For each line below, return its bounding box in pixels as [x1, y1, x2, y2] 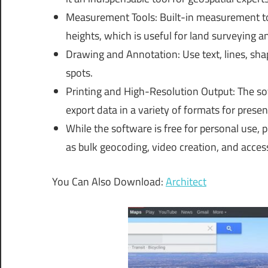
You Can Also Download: [52, 173, 166, 190]
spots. [65, 65, 93, 81]
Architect [166, 173, 206, 190]
